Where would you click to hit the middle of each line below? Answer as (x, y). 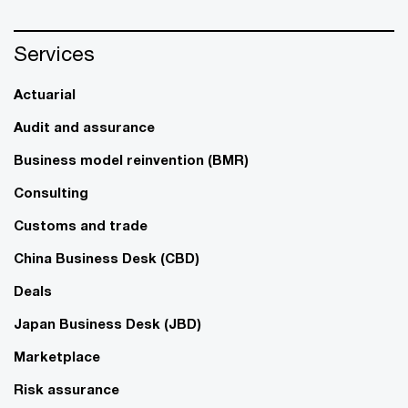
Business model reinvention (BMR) (131, 159)
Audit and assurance (84, 126)
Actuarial (45, 93)
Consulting (51, 192)
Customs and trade (81, 224)
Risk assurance (66, 388)
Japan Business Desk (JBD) (107, 323)
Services (54, 53)
